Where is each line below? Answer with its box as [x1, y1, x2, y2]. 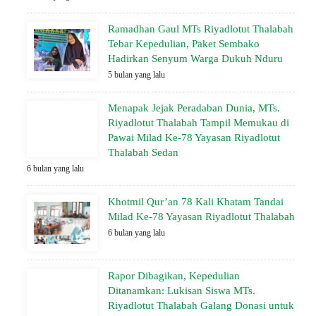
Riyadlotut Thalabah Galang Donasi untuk [108, 300, 294, 311]
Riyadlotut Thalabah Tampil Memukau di [108, 117, 289, 128]
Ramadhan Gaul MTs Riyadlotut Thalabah [108, 23, 293, 35]
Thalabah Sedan [108, 147, 178, 158]
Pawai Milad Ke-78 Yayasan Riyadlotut [108, 132, 280, 143]
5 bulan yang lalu [108, 70, 165, 80]
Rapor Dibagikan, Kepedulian [108, 270, 240, 281]
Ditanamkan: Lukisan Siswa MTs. [108, 285, 255, 296]
